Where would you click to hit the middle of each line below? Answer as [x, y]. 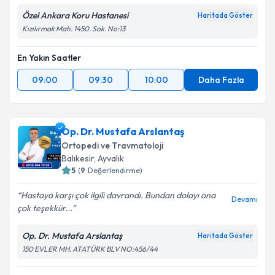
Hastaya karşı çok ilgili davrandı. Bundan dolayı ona [118, 195]
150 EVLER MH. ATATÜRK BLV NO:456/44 [90, 249]
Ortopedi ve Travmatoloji [112, 145]
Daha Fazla [221, 80]
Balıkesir [78, 158]
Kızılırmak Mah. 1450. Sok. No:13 [74, 29]
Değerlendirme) [115, 170]
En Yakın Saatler [49, 58]
